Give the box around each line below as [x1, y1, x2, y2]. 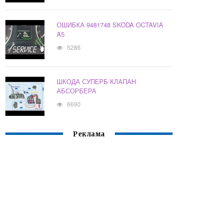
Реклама [73, 130, 105, 139]
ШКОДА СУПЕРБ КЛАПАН [57, 77, 136, 87]
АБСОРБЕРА [57, 86, 97, 96]
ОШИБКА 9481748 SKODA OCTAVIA [57, 20, 164, 30]
